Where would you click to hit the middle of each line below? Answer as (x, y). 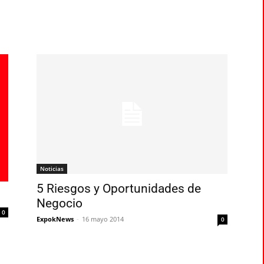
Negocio (60, 203)
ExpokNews (55, 219)
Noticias (52, 169)
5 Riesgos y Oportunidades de (119, 189)
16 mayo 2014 (103, 219)
